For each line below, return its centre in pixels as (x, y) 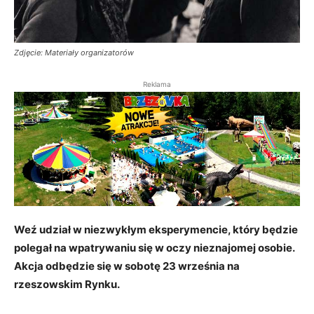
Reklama (157, 84)
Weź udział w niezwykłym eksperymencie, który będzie (156, 230)
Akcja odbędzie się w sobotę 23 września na (127, 266)
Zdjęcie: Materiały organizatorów (74, 52)
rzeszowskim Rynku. (67, 285)
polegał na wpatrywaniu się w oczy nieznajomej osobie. (154, 248)
